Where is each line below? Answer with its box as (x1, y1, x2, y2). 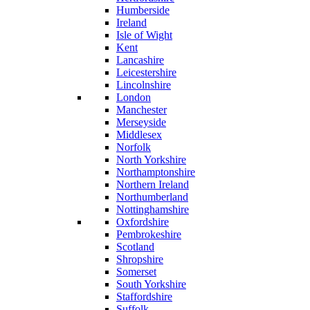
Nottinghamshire (116, 203, 189, 215)
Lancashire (116, 54, 164, 66)
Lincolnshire (116, 79, 171, 91)
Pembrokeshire (116, 228, 181, 240)
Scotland (116, 241, 154, 253)
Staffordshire (116, 291, 172, 302)
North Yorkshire (116, 154, 186, 165)
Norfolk (116, 141, 151, 153)
